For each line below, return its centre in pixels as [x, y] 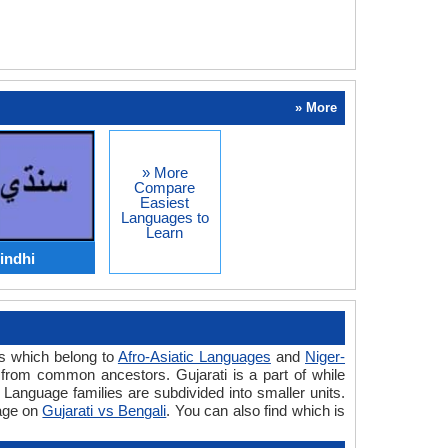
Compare [164, 187]
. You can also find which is [256, 411]
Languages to [164, 217]
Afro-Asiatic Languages [194, 357]
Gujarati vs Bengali [104, 411]
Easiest [164, 202]
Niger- [325, 357]
